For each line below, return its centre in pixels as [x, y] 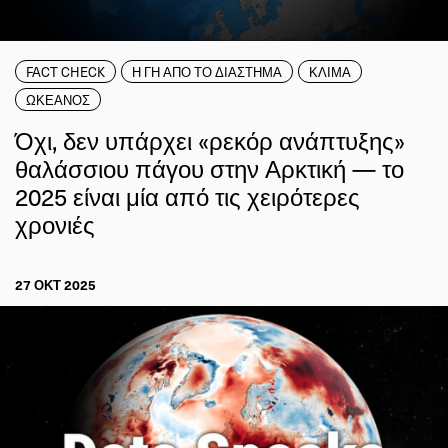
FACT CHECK [65, 71]
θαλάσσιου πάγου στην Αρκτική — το [209, 167]
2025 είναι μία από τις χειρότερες [187, 195]
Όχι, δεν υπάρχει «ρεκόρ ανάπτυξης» [210, 139]
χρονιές [55, 223]
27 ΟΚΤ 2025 [55, 284]
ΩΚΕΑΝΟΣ [58, 99]
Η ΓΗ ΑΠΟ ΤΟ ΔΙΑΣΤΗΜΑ [207, 71]
